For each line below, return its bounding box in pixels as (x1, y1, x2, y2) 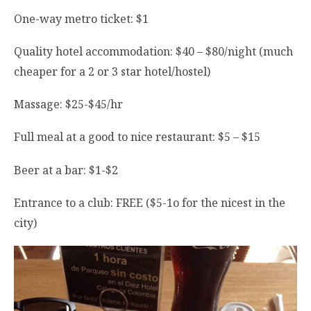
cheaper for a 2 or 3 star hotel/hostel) (14, 63, 210, 79)
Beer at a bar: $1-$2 (14, 162, 118, 178)
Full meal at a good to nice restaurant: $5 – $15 (14, 129, 260, 145)
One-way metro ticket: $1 (14, 10, 149, 26)
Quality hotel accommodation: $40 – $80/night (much (14, 43, 293, 59)
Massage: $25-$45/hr (14, 96, 123, 112)
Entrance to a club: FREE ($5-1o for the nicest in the (14, 194, 285, 210)
